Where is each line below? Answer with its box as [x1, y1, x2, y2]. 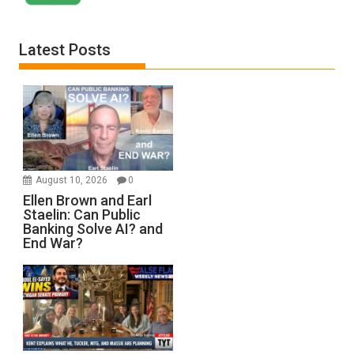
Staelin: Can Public [23, 206, 141, 224]
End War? [23, 235, 84, 252]
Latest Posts [19, 40, 111, 60]
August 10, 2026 [36, 175, 111, 186]
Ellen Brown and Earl [23, 192, 153, 209]
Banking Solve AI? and [23, 220, 164, 238]
